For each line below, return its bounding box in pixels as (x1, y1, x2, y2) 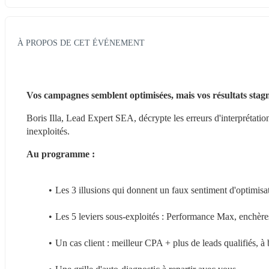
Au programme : (26, 148, 95, 159)
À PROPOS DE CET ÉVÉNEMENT (17, 37, 145, 47)
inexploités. (26, 125, 70, 136)
